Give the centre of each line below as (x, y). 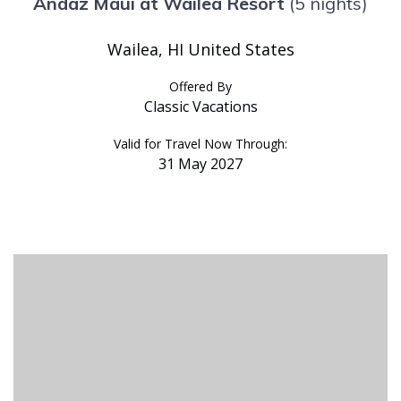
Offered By (200, 87)
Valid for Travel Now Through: (200, 144)
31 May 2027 (200, 164)
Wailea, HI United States (200, 50)
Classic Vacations (200, 107)
